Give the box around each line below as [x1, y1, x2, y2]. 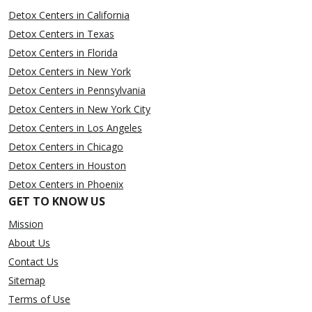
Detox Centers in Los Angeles [8, 121, 142, 135]
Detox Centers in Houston [8, 159, 126, 173]
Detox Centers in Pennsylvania [8, 84, 146, 97]
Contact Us [8, 255, 58, 269]
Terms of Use [8, 292, 70, 306]
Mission [8, 217, 43, 231]
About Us [8, 236, 50, 250]
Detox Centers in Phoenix [8, 178, 123, 192]
